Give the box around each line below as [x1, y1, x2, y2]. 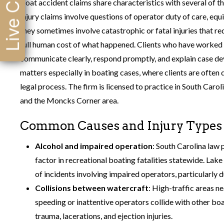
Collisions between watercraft [35, 182, 148, 192]
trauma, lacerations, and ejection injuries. [35, 210, 172, 220]
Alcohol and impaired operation [35, 140, 152, 150]
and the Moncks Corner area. [20, 95, 118, 105]
